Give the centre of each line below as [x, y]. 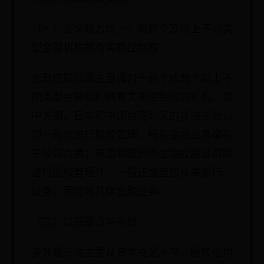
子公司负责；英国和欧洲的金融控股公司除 [132, 154]
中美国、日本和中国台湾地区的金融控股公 [132, 116]
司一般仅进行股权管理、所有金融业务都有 [132, 135]
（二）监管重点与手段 [84, 222]
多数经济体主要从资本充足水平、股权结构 [132, 253]
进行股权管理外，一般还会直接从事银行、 [132, 173]
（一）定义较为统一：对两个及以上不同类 [132, 29]
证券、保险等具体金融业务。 [100, 192]
